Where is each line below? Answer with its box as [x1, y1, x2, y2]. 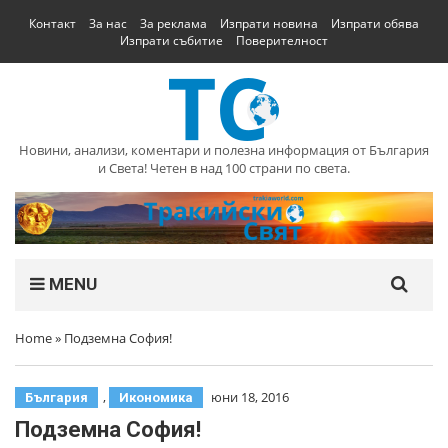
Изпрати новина [220, 15, 318, 32]
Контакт [29, 15, 76, 32]
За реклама [140, 15, 207, 32]
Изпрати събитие [120, 32, 223, 49]
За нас [89, 15, 127, 32]
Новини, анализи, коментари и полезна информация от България [19, 141, 429, 159]
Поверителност [236, 32, 328, 49]
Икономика [119, 389, 193, 405]
